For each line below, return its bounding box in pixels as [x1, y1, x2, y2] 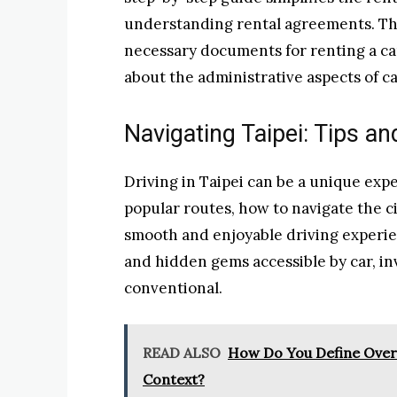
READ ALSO [143, 343, 221, 362]
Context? [143, 370, 205, 388]
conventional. [124, 277, 222, 298]
